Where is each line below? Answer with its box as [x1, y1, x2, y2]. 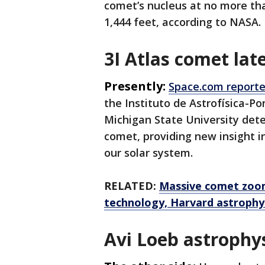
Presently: [104, 78, 166, 95]
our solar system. [104, 146, 196, 160]
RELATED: [104, 179, 159, 193]
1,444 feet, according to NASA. [104, 15, 261, 30]
